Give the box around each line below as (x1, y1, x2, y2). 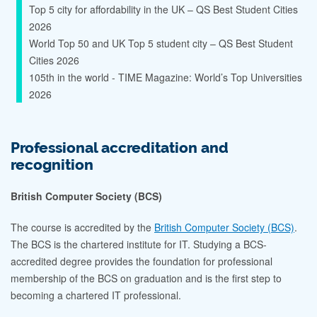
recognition (11, 156, 93, 174)
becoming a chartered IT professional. (11, 288, 181, 303)
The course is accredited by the (11, 220, 154, 235)
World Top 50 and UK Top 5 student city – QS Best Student (29, 36, 293, 51)
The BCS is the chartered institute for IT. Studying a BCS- (11, 237, 267, 252)
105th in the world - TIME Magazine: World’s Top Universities (29, 70, 302, 85)
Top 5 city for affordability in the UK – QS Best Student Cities (29, 2, 298, 17)
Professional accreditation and (11, 139, 229, 157)
